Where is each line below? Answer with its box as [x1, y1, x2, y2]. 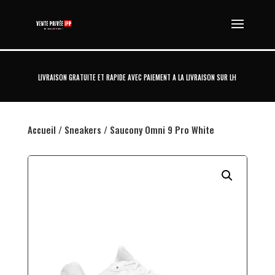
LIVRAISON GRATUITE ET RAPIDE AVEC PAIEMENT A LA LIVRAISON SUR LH [38, 72, 237, 83]
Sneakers [64, 123, 101, 136]
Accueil [27, 123, 56, 136]
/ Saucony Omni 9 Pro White [101, 123, 214, 136]
